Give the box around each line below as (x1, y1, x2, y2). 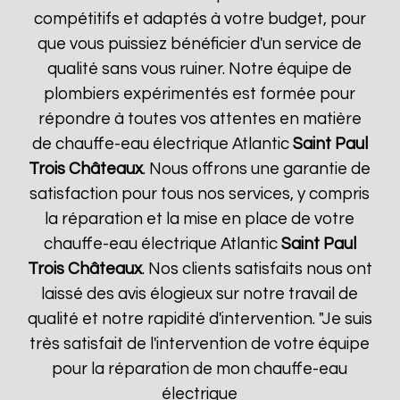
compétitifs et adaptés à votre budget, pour (33, 11, 366, 28)
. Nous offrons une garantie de (143, 161, 371, 178)
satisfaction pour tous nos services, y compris (29, 186, 371, 203)
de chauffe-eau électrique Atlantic (31, 136, 293, 153)
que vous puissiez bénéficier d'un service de (37, 36, 362, 53)
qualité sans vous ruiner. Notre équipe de (47, 61, 353, 78)
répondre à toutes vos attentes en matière (37, 111, 362, 128)
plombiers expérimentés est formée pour (44, 86, 356, 103)
